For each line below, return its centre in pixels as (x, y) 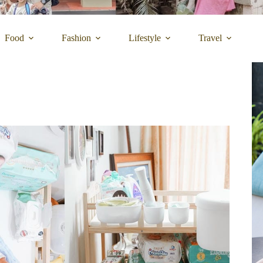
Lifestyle (145, 38)
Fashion (77, 38)
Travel (210, 38)
